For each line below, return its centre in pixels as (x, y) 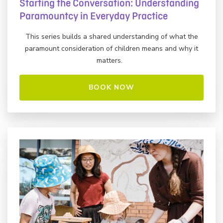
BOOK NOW (111, 87)
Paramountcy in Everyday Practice (94, 16)
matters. (111, 60)
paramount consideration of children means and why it (111, 48)
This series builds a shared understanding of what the (111, 36)
